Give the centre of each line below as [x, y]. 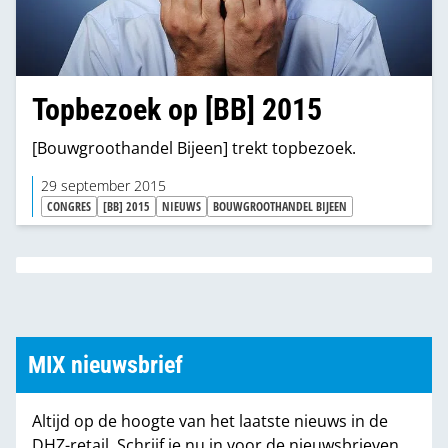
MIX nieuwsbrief [105, 364]
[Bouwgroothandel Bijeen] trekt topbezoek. [194, 147]
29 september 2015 [103, 185]
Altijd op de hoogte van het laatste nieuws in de [210, 420]
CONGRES [69, 206]
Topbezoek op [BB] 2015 [177, 109]
